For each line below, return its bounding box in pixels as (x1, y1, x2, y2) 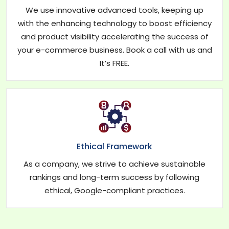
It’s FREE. (100, 57, 129, 68)
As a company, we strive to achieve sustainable (24, 158, 205, 169)
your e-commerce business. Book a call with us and (17, 44, 212, 55)
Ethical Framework (77, 140, 152, 152)
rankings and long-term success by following (30, 171, 199, 182)
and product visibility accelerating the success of (20, 31, 209, 42)
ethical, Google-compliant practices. (44, 185, 185, 196)
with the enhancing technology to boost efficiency (17, 17, 212, 29)
